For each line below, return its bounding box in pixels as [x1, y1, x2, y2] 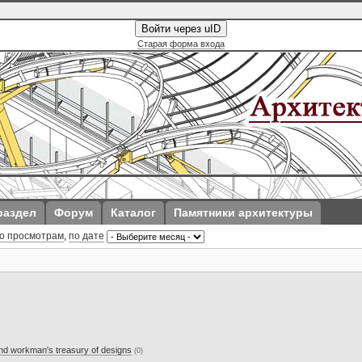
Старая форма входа [137, 39, 225, 48]
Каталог [111, 206, 156, 219]
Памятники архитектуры [174, 206, 313, 219]
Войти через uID [141, 23, 221, 35]
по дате [69, 230, 104, 242]
